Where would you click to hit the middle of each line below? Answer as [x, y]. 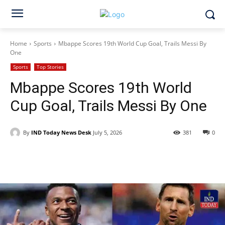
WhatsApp [154, 158]
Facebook [46, 158]
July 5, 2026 [107, 133]
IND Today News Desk [61, 132]
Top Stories [50, 67]
